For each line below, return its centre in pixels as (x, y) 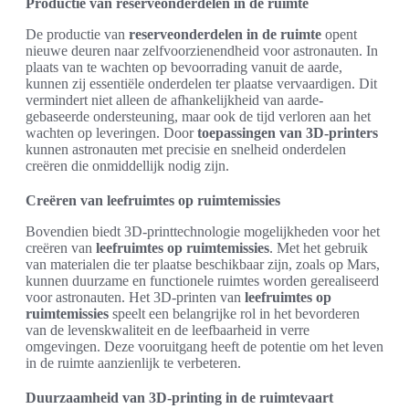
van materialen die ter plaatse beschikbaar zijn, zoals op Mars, (203, 264)
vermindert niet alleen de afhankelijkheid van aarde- (174, 100)
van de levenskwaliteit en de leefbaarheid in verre (168, 330)
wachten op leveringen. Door (111, 133)
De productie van (77, 34)
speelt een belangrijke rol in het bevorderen (234, 314)
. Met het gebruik (319, 248)
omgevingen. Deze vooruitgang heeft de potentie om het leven (204, 346)
